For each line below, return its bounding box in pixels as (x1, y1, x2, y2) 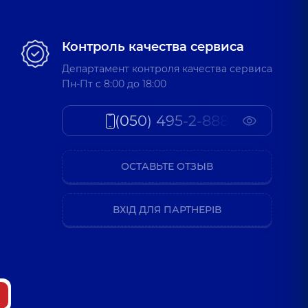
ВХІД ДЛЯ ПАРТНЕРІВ (113, 203, 221, 216)
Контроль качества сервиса (62, 39, 244, 54)
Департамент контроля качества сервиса (62, 63, 272, 75)
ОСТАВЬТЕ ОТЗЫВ (121, 160, 213, 173)
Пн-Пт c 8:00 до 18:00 (62, 78, 166, 90)
